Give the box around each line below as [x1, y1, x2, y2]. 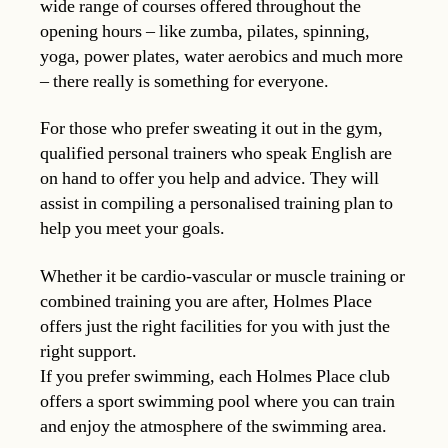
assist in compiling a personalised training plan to [40, 192, 393, 216]
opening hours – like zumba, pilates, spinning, [40, 19, 370, 43]
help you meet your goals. [40, 217, 225, 241]
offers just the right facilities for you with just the [40, 314, 390, 338]
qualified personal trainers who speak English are [40, 142, 392, 166]
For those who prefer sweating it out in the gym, [40, 117, 383, 141]
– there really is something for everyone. [40, 69, 329, 93]
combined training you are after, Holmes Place [40, 289, 372, 313]
